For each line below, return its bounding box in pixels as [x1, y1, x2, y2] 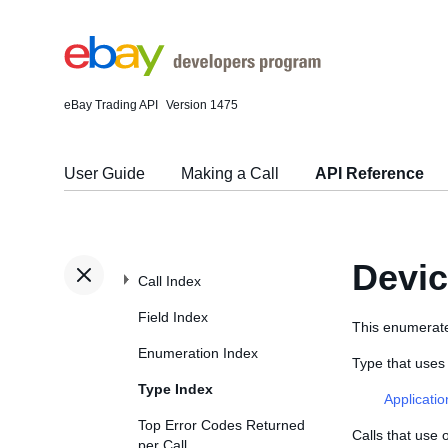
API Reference [315, 165, 424, 182]
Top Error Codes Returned [138, 417, 305, 433]
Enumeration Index [138, 345, 258, 361]
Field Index [138, 309, 208, 325]
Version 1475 [166, 98, 238, 112]
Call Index [138, 273, 201, 289]
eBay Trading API [64, 98, 158, 112]
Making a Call [181, 165, 279, 182]
